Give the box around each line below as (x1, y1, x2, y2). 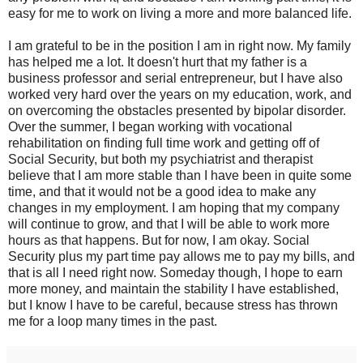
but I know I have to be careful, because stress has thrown (8, 297, 338, 312)
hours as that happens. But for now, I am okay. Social (8, 233, 310, 247)
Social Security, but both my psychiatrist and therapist (8, 152, 313, 166)
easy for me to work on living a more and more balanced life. (8, 6, 352, 20)
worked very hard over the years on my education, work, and (8, 87, 352, 101)
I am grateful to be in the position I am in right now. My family (8, 38, 351, 53)
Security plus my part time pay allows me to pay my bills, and (8, 249, 355, 263)
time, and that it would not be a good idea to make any (8, 184, 316, 199)
